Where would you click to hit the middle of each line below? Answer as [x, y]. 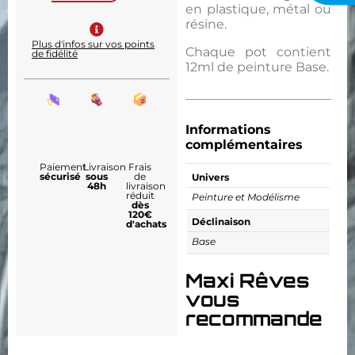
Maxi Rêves [247, 281]
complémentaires [244, 145]
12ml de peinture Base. [257, 67]
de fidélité [55, 53]
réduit [141, 195]
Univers [210, 177]
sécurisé [60, 176]
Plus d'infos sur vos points [93, 44]
